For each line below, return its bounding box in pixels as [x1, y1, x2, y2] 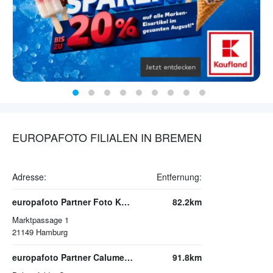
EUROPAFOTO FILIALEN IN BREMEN [12, 129, 202, 146]
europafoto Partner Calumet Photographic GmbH [124, 251, 133, 264]
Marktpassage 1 [12, 214, 69, 226]
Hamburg [36, 226, 68, 238]
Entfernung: [157, 171, 202, 183]
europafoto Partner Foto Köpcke [121, 196, 130, 208]
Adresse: [12, 171, 46, 183]
